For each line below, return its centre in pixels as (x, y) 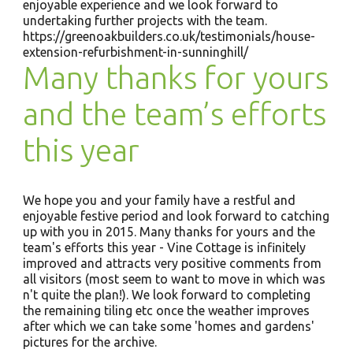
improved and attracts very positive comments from (172, 263)
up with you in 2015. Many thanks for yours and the (169, 232)
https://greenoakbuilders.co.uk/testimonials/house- (169, 36)
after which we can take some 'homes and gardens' (168, 326)
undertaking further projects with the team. (145, 20)
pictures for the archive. (89, 342)
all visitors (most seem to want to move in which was (174, 279)
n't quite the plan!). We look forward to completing (166, 295)
